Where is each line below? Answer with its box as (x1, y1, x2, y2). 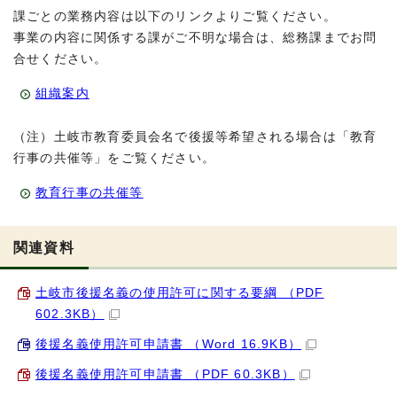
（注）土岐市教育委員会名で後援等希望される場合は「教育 (13, 129, 378, 144)
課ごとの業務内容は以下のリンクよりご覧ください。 (13, 9, 337, 23)
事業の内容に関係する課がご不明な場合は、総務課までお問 (13, 30, 378, 44)
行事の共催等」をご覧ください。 (13, 151, 215, 165)
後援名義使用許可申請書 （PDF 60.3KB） (35, 367, 295, 381)
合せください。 (13, 51, 108, 66)
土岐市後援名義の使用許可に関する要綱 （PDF (35, 285, 324, 300)
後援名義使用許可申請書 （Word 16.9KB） (35, 337, 301, 351)
